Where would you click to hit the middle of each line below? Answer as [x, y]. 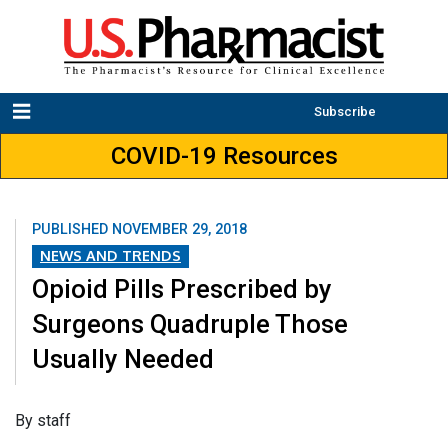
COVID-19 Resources [224, 156]
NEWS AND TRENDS [110, 255]
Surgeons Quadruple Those [190, 323]
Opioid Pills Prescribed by [182, 288]
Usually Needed [123, 358]
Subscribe [345, 112]
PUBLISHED [72, 230]
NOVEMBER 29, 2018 [179, 230]
